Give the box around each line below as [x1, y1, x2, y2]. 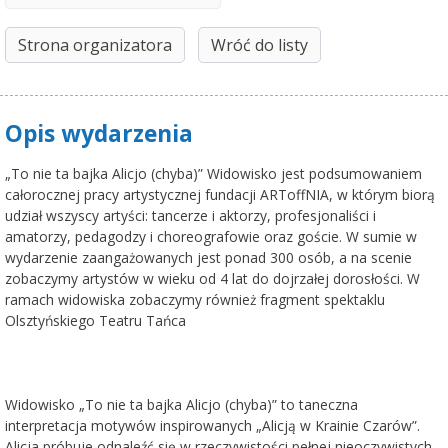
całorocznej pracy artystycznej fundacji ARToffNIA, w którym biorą [5, 185, 435, 204]
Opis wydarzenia [5, 118, 193, 149]
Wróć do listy [211, 34, 308, 56]
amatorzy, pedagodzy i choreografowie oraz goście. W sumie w [5, 227, 417, 246]
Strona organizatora [18, 34, 172, 56]
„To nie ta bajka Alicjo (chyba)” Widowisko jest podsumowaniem [5, 164, 422, 183]
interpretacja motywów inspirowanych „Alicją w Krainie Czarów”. [5, 416, 420, 435]
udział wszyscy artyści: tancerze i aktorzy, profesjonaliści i [5, 206, 376, 225]
